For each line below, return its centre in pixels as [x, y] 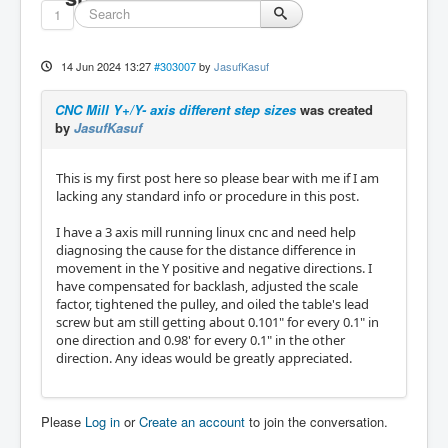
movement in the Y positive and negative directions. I [214, 268]
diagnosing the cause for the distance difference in [206, 250]
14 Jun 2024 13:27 [105, 66]
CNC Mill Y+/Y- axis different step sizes [175, 109]
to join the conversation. [316, 421]
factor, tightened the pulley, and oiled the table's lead [212, 304]
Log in [102, 421]
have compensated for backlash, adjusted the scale [207, 286]
